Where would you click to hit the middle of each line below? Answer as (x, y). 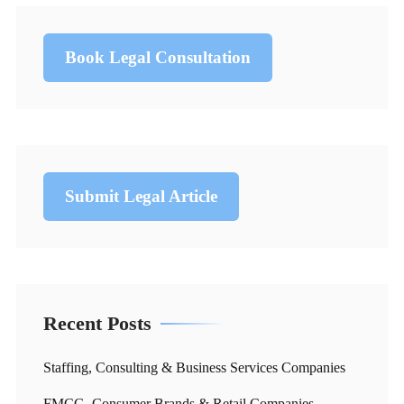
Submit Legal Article (141, 196)
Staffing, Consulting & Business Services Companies (194, 367)
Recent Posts (97, 323)
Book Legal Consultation (158, 57)
